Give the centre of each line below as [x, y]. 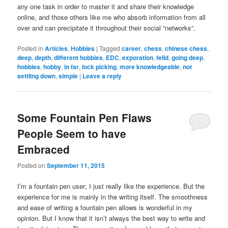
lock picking [99, 66]
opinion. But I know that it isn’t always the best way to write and [111, 218]
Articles [56, 48]
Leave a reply [102, 76]
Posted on [32, 165]
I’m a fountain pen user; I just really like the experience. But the [111, 186]
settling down [37, 76]
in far [72, 66]
